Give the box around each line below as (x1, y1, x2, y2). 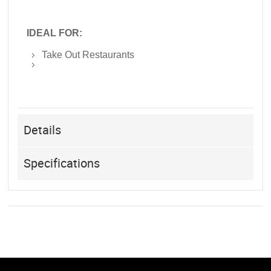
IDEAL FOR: (27, 27, 83, 38)
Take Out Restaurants (42, 49, 135, 60)
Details (24, 123, 62, 137)
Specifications (24, 156, 100, 171)
